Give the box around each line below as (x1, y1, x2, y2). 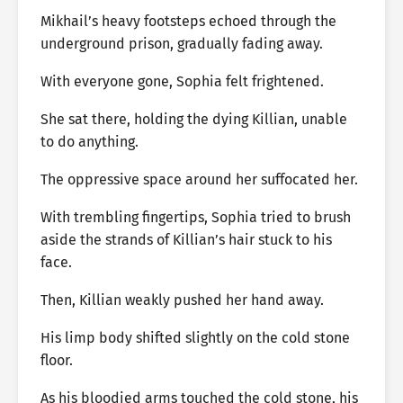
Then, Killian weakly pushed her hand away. (40, 291, 324, 309)
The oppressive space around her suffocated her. (40, 171, 358, 188)
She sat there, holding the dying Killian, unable (40, 111, 347, 128)
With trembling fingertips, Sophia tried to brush (40, 209, 351, 226)
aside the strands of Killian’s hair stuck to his (40, 231, 332, 248)
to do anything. (40, 133, 139, 150)
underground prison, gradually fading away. (40, 35, 323, 52)
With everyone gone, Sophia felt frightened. (40, 73, 324, 90)
